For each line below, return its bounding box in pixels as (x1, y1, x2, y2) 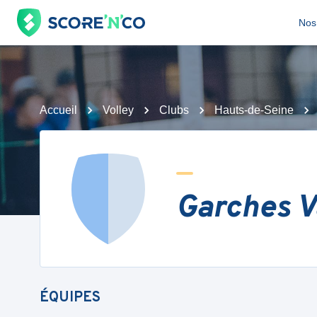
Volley (103, 104, 134, 116)
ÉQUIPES (40, 289, 100, 307)
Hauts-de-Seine (214, 104, 294, 116)
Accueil (40, 104, 77, 116)
